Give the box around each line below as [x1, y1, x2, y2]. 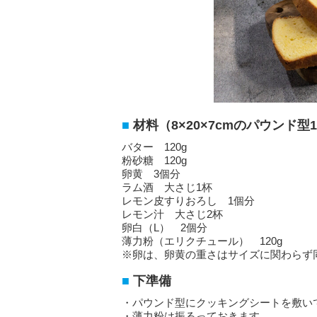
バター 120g [122, 141, 187, 154]
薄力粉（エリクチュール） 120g [122, 235, 282, 248]
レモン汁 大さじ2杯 [122, 208, 223, 221]
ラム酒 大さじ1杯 [122, 181, 212, 194]
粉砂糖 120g [122, 154, 187, 167]
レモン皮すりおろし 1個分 [122, 195, 255, 207]
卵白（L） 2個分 [122, 221, 207, 234]
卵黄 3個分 [122, 168, 180, 180]
